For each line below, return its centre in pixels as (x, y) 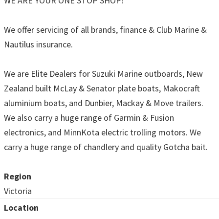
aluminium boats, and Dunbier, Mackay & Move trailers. (104, 103)
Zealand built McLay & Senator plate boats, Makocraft (102, 88)
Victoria (18, 191)
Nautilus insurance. (38, 44)
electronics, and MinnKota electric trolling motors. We (102, 132)
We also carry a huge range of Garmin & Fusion (89, 117)
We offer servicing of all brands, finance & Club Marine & (105, 29)
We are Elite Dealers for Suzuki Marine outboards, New (103, 73)
